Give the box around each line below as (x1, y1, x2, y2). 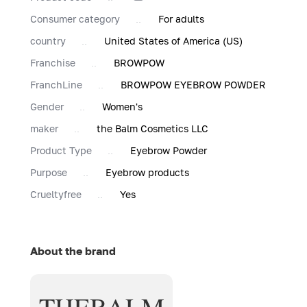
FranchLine (30, 78, 82, 90)
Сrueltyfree (30, 188, 82, 200)
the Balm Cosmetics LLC (97, 122, 208, 134)
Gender (30, 100, 64, 112)
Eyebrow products (106, 166, 189, 178)
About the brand (30, 243, 116, 258)
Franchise (30, 56, 75, 69)
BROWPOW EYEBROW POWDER (121, 78, 266, 90)
